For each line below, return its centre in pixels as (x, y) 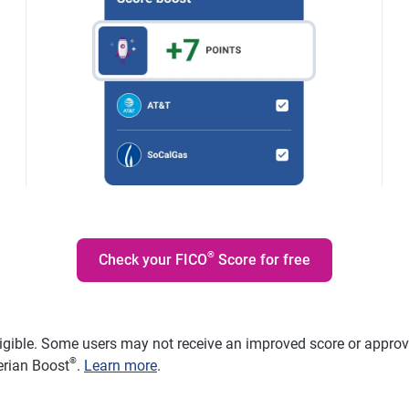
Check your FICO (153, 259)
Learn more (121, 365)
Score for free (262, 259)
